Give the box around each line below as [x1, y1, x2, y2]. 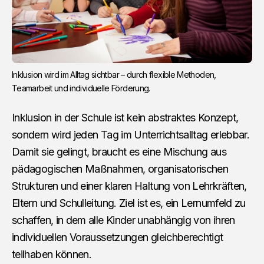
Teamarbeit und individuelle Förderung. [12, 82, 150, 93]
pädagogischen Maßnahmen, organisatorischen [12, 162, 229, 175]
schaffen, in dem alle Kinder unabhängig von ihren [12, 213, 235, 226]
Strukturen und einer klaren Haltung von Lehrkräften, [12, 179, 247, 192]
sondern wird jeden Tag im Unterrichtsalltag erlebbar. [12, 128, 250, 141]
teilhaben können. [12, 247, 92, 260]
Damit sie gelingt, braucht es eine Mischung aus [12, 145, 226, 158]
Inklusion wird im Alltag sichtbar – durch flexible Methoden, [12, 69, 216, 80]
